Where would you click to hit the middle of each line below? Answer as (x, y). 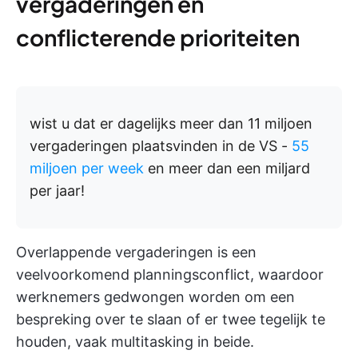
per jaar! (57, 191)
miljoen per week (87, 168)
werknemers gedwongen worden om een (155, 297)
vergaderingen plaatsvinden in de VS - (161, 146)
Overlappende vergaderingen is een (136, 252)
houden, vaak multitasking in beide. (135, 342)
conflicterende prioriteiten (158, 37)
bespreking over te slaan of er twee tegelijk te (171, 319)
